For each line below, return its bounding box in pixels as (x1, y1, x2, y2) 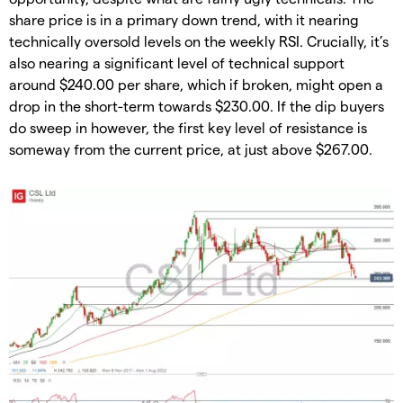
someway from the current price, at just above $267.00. (9, 139, 372, 157)
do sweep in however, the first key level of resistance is (9, 118, 367, 136)
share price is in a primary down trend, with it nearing (9, 10, 359, 28)
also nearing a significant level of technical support (9, 53, 345, 71)
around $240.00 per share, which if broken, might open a (9, 75, 383, 93)
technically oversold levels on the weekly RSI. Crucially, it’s (9, 31, 389, 49)
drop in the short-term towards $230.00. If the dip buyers (9, 96, 384, 114)
